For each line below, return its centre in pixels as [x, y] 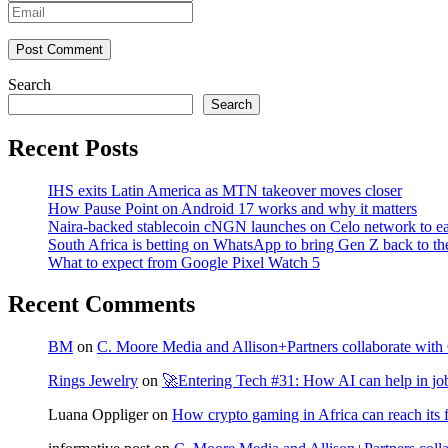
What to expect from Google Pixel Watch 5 [184, 262]
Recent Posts [73, 147]
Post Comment [59, 49]
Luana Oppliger [98, 415]
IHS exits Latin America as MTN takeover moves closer [225, 190]
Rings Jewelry [93, 381]
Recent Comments [101, 304]
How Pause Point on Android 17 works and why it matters [232, 208]
